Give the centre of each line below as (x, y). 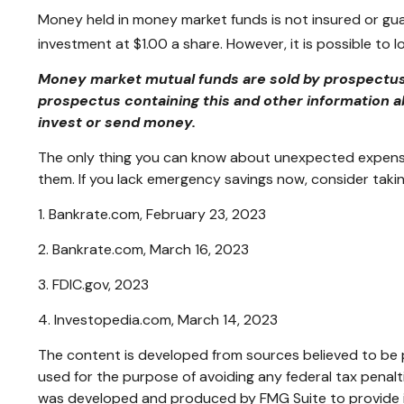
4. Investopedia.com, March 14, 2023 (158, 320)
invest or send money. (117, 123)
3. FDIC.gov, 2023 (93, 285)
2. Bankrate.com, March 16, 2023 (143, 250)
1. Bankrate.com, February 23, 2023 (152, 215)
